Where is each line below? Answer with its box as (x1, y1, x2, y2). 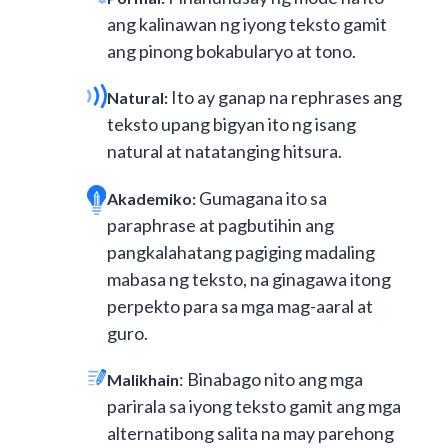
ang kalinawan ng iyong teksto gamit (107, 12, 387, 35)
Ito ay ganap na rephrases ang (168, 86, 402, 109)
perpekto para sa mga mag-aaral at (107, 294, 373, 317)
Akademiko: (107, 188, 196, 208)
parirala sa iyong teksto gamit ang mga (107, 395, 401, 418)
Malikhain (107, 370, 179, 390)
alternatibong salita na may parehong (107, 422, 394, 445)
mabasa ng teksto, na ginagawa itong (107, 267, 391, 290)
